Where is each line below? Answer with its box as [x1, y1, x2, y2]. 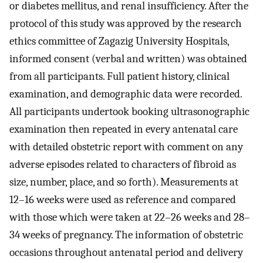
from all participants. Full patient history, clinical [9, 69, 230, 83]
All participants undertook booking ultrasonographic [9, 104, 249, 118]
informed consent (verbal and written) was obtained [9, 52, 247, 65]
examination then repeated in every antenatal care [9, 122, 238, 136]
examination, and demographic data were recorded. [9, 87, 242, 100]
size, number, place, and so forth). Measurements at [9, 175, 238, 188]
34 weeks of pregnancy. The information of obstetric [9, 228, 243, 241]
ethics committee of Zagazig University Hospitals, [9, 34, 229, 48]
